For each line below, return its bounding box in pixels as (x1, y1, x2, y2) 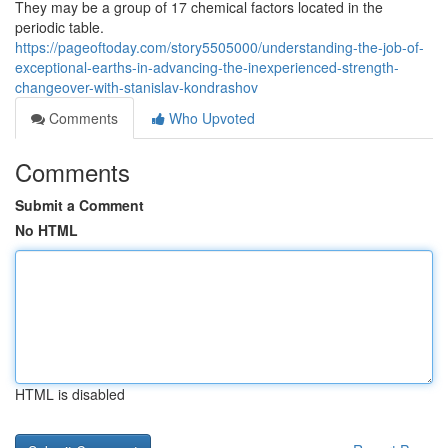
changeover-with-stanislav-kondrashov (15, 77, 258, 97)
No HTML (15, 220, 78, 240)
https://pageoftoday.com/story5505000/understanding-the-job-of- (15, 37, 424, 57)
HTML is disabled (15, 384, 125, 404)
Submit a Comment (15, 195, 144, 215)
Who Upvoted (165, 108, 255, 128)
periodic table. (15, 17, 104, 37)
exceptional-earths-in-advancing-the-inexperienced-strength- (15, 57, 399, 77)
